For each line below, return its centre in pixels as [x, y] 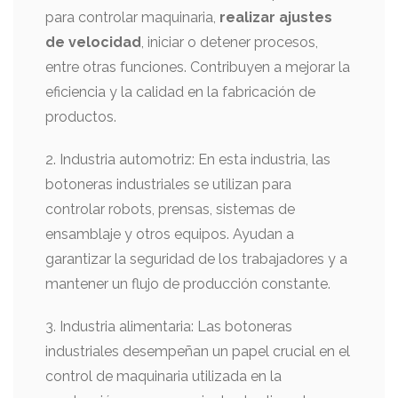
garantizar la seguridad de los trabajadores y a [196, 259]
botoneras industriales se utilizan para [168, 184]
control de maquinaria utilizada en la [163, 376]
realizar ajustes [276, 17]
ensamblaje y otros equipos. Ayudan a [170, 234]
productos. [81, 117]
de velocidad [93, 42]
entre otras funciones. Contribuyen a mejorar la [198, 67]
